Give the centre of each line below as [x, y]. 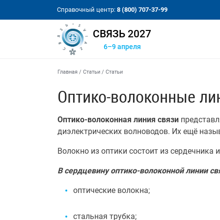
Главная [68, 72]
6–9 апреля [122, 47]
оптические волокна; [111, 190]
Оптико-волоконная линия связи [118, 120]
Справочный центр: [87, 10]
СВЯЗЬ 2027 [122, 34]
